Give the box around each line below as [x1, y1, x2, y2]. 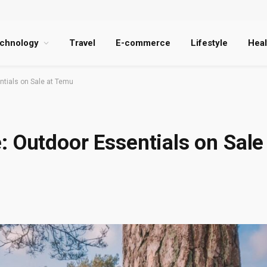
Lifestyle [190, 38, 228, 48]
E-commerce [115, 38, 170, 48]
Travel [69, 38, 95, 48]
